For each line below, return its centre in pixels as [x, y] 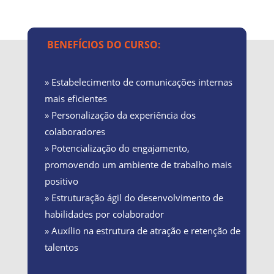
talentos [61, 247]
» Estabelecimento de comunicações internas [138, 82]
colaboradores [75, 131]
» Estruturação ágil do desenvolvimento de [134, 197]
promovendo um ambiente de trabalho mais [138, 164]
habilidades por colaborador [104, 214]
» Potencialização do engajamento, [117, 148]
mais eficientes [76, 98]
